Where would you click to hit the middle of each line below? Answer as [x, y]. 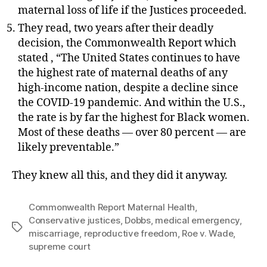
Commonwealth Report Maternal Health [112, 207]
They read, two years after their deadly [116, 28]
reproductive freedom [131, 234]
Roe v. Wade [208, 234]
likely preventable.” [69, 147]
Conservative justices [74, 221]
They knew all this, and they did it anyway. [120, 176]
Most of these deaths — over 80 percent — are [132, 132]
